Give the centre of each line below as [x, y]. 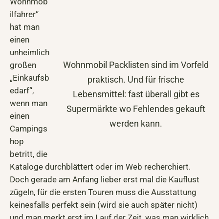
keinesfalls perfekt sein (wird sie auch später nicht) [104, 205]
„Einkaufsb [30, 78]
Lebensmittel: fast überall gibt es [136, 94]
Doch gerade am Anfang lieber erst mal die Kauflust [105, 180]
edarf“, [22, 91]
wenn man [29, 103]
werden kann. [136, 123]
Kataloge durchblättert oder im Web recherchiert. [100, 167]
